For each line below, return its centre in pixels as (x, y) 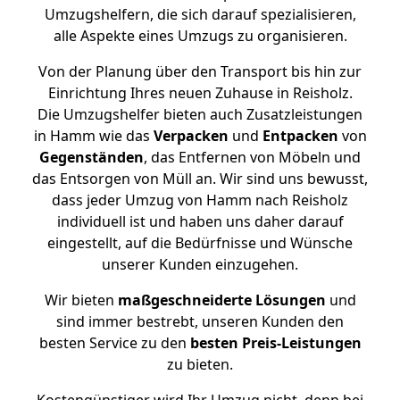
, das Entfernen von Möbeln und (252, 157)
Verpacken (191, 136)
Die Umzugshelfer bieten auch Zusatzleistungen (200, 114)
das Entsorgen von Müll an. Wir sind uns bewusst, (200, 179)
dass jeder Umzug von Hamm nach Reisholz (200, 200)
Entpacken (300, 136)
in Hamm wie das (93, 136)
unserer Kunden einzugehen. (200, 264)
